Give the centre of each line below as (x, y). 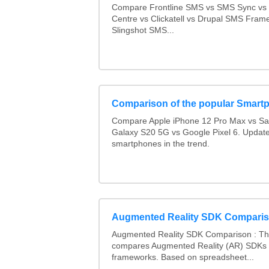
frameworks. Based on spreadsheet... (183, 257)
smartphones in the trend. (160, 144)
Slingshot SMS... (143, 31)
